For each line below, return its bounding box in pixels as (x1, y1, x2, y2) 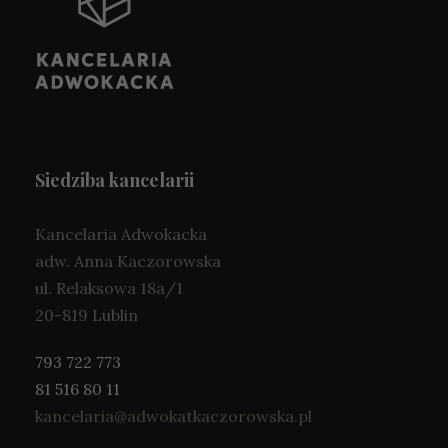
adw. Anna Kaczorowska (35, 250, 221, 271)
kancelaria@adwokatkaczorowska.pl (35, 405, 312, 426)
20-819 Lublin (35, 304, 138, 325)
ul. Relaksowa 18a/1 (35, 277, 183, 298)
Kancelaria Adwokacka (35, 223, 207, 244)
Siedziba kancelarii (35, 167, 194, 192)
